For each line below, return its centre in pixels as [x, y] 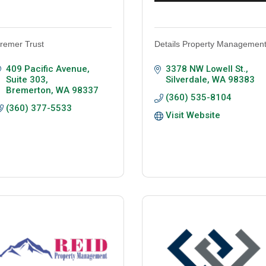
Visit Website [193, 115]
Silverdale [186, 80]
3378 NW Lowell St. [205, 69]
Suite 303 [26, 80]
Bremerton [28, 91]
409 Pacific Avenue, [47, 69]
